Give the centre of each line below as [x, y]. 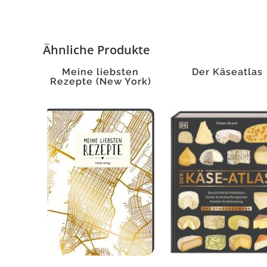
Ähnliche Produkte [97, 50]
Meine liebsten [101, 72]
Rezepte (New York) [100, 81]
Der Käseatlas [228, 72]
